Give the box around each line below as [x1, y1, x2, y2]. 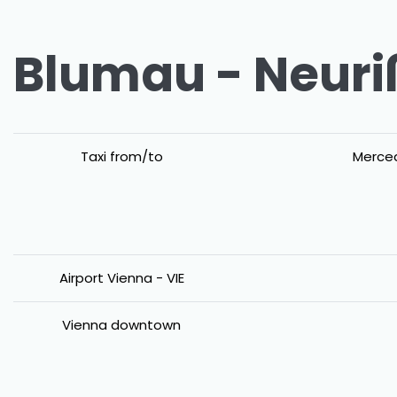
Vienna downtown [62, 315, 181, 334]
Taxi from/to [80, 147, 163, 166]
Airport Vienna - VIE [58, 269, 184, 287]
